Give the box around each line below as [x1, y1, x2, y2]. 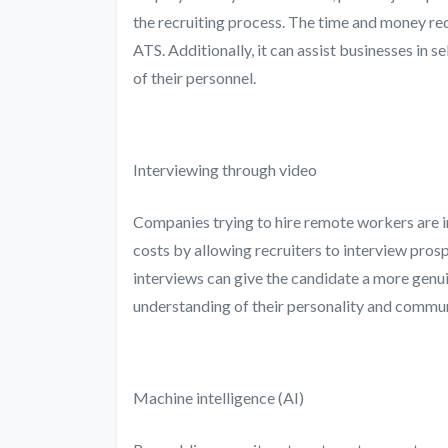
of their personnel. [133, 67, 256, 87]
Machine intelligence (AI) [133, 387, 304, 407]
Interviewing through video [133, 159, 317, 179]
